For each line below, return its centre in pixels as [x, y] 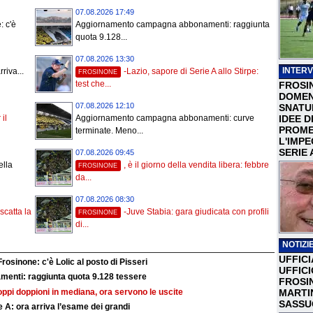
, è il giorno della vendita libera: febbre [197, 165]
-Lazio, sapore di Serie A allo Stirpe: [191, 72]
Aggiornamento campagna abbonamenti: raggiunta [173, 25]
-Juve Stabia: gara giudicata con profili [197, 212]
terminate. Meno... [109, 131]
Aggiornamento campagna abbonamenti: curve [165, 118]
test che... [93, 84]
